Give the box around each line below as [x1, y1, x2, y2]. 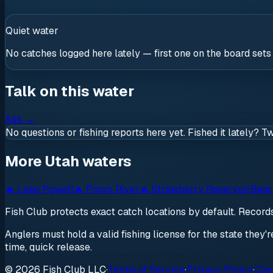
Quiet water [5, 24, 58, 37]
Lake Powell [17, 183, 74, 196]
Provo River [86, 183, 140, 196]
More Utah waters [5, 152, 132, 171]
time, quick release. [5, 241, 92, 254]
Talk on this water [5, 82, 134, 101]
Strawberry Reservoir [152, 183, 250, 196]
